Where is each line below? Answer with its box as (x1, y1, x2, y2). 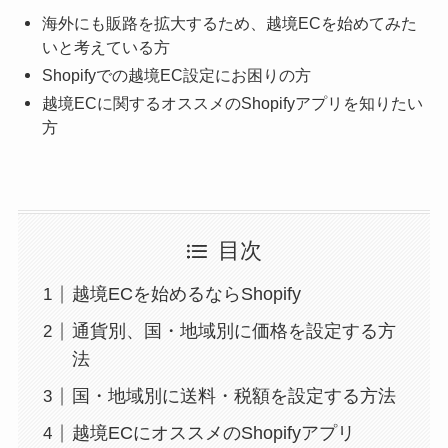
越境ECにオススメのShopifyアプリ (71, 423, 355, 444)
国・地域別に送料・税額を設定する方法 (71, 386, 396, 407)
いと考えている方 (42, 37, 171, 56)
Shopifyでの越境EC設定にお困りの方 (42, 65, 312, 84)
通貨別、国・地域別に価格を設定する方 (71, 321, 396, 342)
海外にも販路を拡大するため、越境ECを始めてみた (42, 13, 418, 32)
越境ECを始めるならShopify (71, 284, 301, 305)
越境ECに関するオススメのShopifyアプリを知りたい (42, 93, 424, 112)
